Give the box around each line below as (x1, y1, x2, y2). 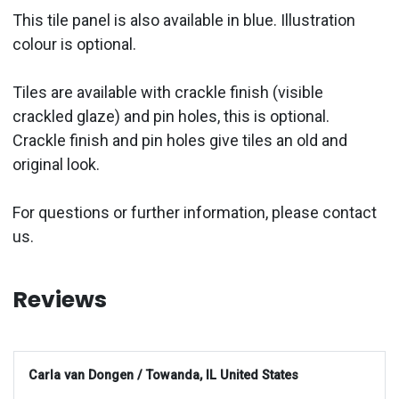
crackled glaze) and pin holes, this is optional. (12, 107, 330, 126)
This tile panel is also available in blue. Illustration (12, 11, 356, 30)
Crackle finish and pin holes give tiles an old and (12, 131, 348, 151)
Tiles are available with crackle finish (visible (12, 83, 324, 102)
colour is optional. (12, 35, 137, 54)
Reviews (12, 284, 108, 316)
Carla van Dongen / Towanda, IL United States (28, 367, 298, 383)
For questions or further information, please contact (12, 203, 378, 223)
